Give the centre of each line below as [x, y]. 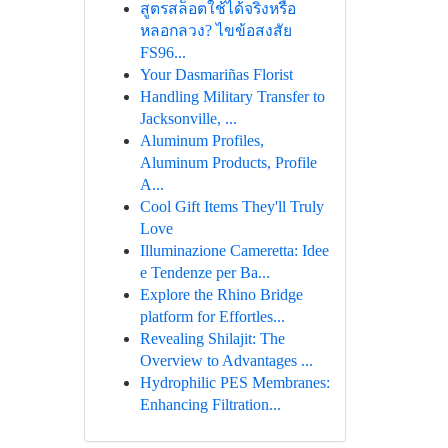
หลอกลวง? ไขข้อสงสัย [215, 30]
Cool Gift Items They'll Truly [231, 206]
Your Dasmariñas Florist [216, 74]
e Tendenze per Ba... [204, 272]
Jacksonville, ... [188, 118]
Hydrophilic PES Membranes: [234, 382]
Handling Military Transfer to [232, 96]
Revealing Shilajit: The [212, 338]
